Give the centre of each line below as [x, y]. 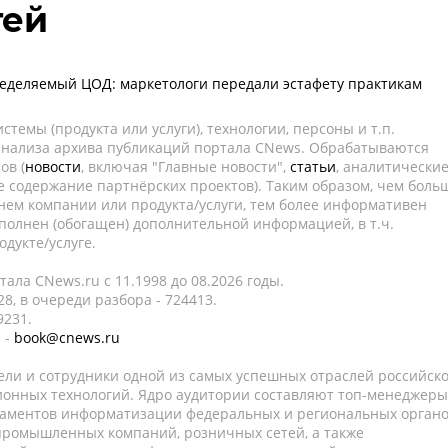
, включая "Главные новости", [185, 166]
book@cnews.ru [67, 337]
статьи [313, 166]
